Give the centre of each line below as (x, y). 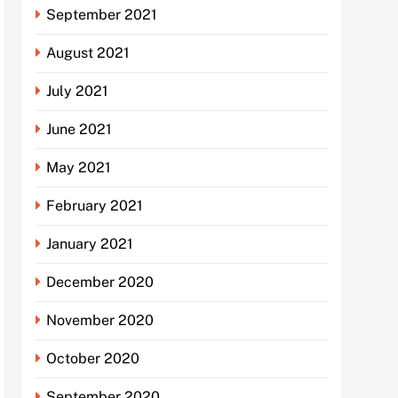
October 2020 (93, 358)
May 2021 (79, 167)
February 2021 (95, 206)
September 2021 (102, 15)
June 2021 (80, 129)
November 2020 (100, 320)
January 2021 (90, 244)
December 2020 (100, 282)
